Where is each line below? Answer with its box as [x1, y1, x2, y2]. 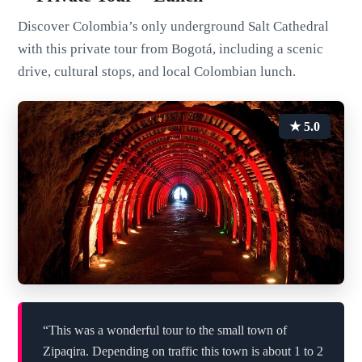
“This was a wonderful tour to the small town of [42, 323, 287, 338]
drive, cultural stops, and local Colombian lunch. [18, 63, 297, 79]
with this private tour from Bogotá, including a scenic [18, 40, 324, 57]
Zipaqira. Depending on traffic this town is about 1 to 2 [42, 344, 323, 359]
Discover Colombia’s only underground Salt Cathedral [18, 18, 330, 34]
